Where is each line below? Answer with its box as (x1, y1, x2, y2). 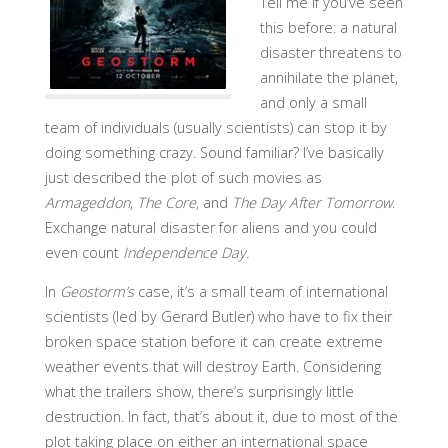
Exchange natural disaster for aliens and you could (44, 217, 377, 237)
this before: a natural (259, 17, 397, 37)
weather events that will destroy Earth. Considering (44, 357, 381, 377)
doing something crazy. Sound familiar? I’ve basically (44, 142, 384, 162)
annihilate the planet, (259, 67, 398, 87)
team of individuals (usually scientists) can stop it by (44, 117, 387, 137)
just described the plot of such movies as (44, 167, 322, 187)
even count (44, 242, 123, 262)
